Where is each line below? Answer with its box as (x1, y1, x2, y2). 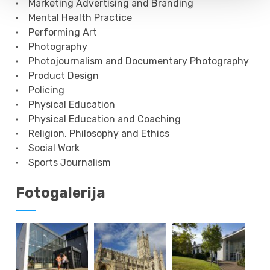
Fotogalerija (16, 184, 106, 201)
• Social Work (16, 142, 80, 154)
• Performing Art (16, 26, 98, 38)
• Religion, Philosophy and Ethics (16, 127, 170, 139)
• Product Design (16, 69, 99, 81)
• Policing (16, 84, 65, 96)
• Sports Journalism (16, 156, 111, 168)
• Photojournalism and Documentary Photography (16, 55, 250, 67)
